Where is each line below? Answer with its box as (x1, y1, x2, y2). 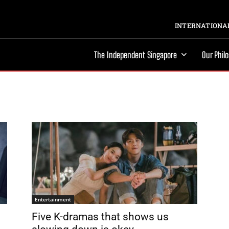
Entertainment (35, 196, 71, 203)
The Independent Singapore (94, 50, 177, 60)
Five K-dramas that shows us (32, 211, 169, 223)
